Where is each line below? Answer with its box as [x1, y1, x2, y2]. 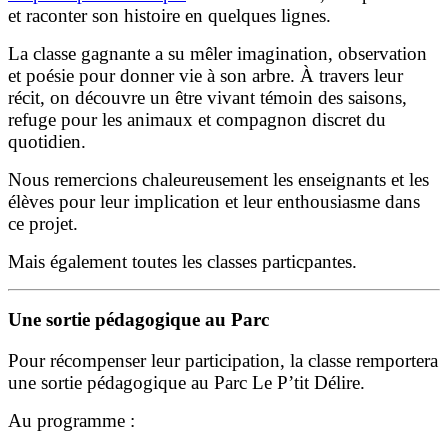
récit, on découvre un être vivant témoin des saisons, [8, 86, 407, 108]
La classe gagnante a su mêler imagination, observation [8, 42, 427, 64]
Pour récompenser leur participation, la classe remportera [8, 350, 438, 372]
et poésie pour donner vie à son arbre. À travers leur [8, 64, 403, 86]
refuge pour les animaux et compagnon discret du [8, 108, 386, 130]
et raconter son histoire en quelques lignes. [8, 4, 331, 26]
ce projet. [8, 212, 78, 234]
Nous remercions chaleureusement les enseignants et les [8, 168, 429, 190]
